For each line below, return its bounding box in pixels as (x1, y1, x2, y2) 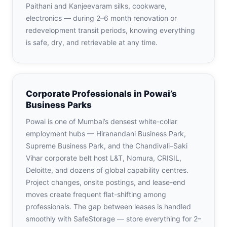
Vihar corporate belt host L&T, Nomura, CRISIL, (26, 154, 181, 162)
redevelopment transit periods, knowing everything (26, 26, 195, 34)
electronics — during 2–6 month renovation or (26, 14, 177, 22)
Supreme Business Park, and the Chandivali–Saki (26, 141, 187, 150)
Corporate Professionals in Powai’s (26, 89, 177, 99)
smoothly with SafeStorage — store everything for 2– (26, 214, 201, 223)
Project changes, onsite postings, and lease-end (26, 178, 185, 186)
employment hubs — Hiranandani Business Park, (26, 129, 186, 138)
